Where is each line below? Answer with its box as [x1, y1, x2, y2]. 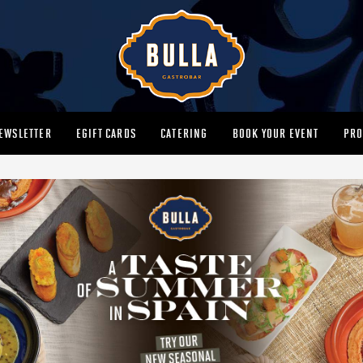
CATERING [160, 126, 208, 142]
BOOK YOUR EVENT [232, 126, 319, 142]
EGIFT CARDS [75, 126, 136, 142]
